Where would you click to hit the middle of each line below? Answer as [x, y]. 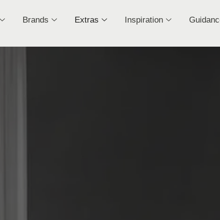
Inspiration [144, 20]
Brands [35, 20]
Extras [86, 20]
